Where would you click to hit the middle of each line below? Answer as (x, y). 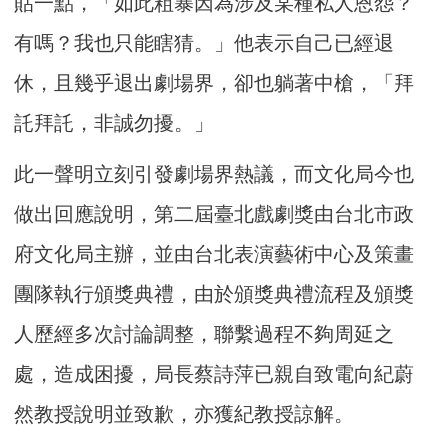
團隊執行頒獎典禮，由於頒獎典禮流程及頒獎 (214, 293)
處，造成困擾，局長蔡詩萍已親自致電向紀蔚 (214, 373)
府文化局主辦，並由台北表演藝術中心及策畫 (214, 253)
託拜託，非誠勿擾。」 (114, 122)
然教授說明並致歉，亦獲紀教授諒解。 (184, 413)
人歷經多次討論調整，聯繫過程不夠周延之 (204, 333)
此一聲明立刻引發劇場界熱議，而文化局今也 (214, 173)
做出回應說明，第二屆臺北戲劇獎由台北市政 (214, 213)
